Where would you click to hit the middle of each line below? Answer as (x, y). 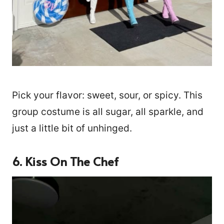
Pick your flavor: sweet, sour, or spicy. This (107, 95)
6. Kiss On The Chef (65, 161)
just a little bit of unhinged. (72, 128)
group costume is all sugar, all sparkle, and (108, 111)
